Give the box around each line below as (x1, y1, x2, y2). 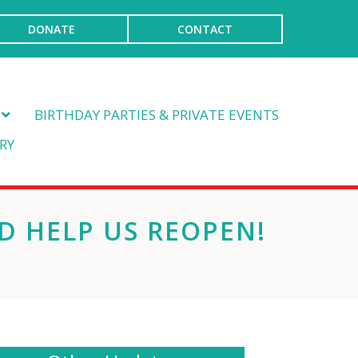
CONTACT (177, 21, 233, 37)
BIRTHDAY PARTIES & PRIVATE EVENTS (34, 105, 280, 125)
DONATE (28, 21, 76, 37)
